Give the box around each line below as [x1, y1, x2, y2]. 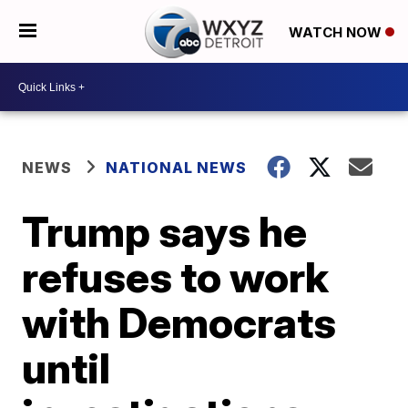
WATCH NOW [288, 23, 385, 41]
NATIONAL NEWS [106, 158, 248, 177]
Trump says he [22, 206, 308, 257]
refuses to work [22, 251, 330, 302]
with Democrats [22, 297, 337, 348]
